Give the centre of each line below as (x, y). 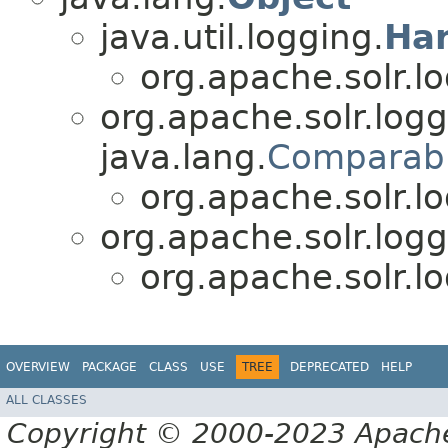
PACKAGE (109, 366)
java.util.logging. (242, 36)
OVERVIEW (38, 366)
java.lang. (183, 156)
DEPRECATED (329, 366)
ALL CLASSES (46, 400)
